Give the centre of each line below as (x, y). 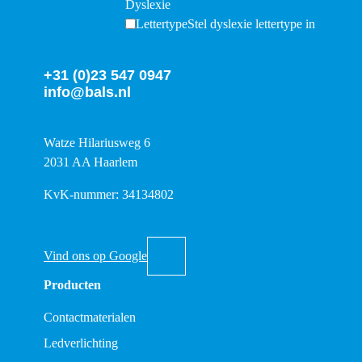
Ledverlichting (81, 343)
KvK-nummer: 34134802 (109, 195)
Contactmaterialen (90, 318)
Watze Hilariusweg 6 (97, 143)
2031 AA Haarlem (90, 162)
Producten (72, 285)
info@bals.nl (87, 93)
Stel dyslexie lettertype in (251, 23)
